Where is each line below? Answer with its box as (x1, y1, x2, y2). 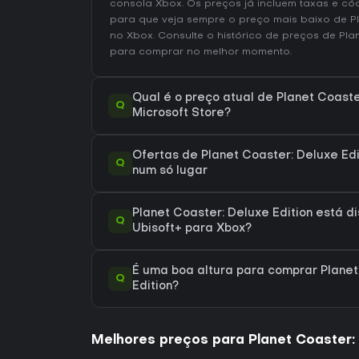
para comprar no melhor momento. (110, 47, 292, 57)
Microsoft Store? (132, 108, 231, 119)
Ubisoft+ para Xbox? (132, 224, 252, 234)
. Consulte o (153, 31, 217, 41)
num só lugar (132, 166, 208, 176)
